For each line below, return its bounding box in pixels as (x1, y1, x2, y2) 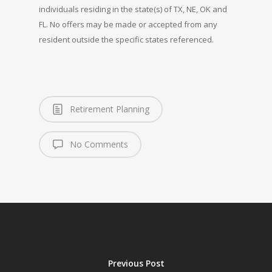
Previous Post (107, 257, 165, 269)
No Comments (67, 138, 128, 150)
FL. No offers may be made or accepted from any (39, 19, 217, 30)
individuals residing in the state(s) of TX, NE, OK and (39, 4, 227, 15)
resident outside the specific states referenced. (39, 34, 214, 45)
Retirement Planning (67, 103, 149, 115)
